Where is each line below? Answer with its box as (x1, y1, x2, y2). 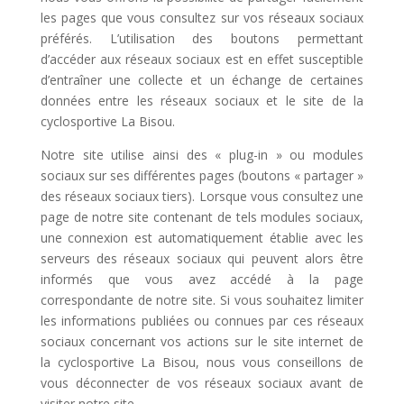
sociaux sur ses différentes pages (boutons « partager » (40, 167, 364, 184)
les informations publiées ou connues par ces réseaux (40, 312, 364, 329)
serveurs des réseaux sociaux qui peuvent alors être (40, 250, 364, 267)
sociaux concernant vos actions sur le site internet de (40, 333, 364, 350)
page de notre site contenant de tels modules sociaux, (40, 208, 364, 225)
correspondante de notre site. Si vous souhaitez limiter (40, 291, 364, 308)
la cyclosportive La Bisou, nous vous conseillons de (40, 353, 364, 371)
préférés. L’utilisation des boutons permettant (40, 30, 364, 47)
